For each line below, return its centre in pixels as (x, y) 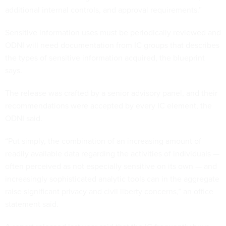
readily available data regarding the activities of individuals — (112, 153)
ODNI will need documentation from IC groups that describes (112, 45)
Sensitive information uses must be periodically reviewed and (113, 32)
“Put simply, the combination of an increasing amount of (103, 141)
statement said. (32, 204)
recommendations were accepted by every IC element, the (108, 105)
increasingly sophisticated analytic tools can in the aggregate (112, 179)
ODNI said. (24, 118)
